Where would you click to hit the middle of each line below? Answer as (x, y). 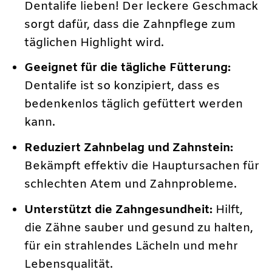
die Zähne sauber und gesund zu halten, (139, 228)
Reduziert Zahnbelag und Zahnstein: (129, 148)
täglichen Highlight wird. (94, 43)
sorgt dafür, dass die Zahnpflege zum (130, 25)
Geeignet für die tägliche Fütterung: (128, 68)
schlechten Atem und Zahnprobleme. (131, 184)
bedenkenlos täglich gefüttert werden (134, 105)
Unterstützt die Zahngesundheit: (119, 210)
